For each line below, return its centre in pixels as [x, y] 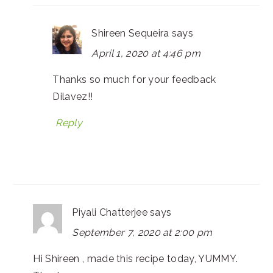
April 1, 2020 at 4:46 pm [146, 53]
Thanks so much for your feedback [134, 79]
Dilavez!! [73, 96]
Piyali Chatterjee [110, 212]
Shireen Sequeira [130, 33]
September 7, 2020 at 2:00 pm [142, 232]
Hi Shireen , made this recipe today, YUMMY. [136, 258]
